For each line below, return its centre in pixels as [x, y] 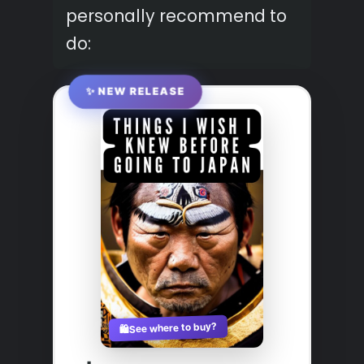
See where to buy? [173, 328]
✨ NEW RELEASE [135, 91]
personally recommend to [176, 15]
